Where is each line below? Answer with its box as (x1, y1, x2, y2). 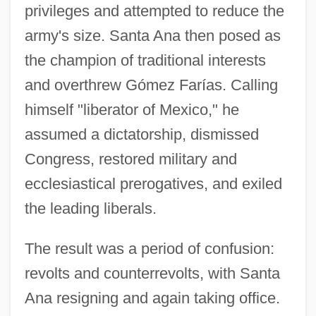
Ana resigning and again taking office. (24, 288, 280, 307)
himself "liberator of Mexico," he (24, 100, 239, 119)
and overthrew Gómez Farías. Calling (24, 75, 278, 94)
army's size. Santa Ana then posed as (24, 26, 281, 44)
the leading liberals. (24, 199, 157, 217)
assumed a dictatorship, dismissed (24, 125, 259, 143)
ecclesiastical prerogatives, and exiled (24, 174, 282, 193)
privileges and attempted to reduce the (24, 1, 284, 20)
